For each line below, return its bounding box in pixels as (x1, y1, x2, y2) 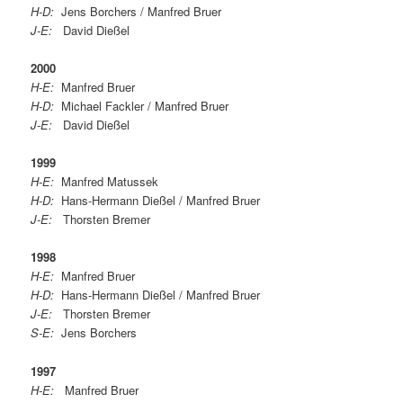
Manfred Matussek (54, 173, 159, 191)
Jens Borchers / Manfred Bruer (54, 3, 222, 21)
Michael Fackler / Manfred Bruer (54, 97, 229, 115)
